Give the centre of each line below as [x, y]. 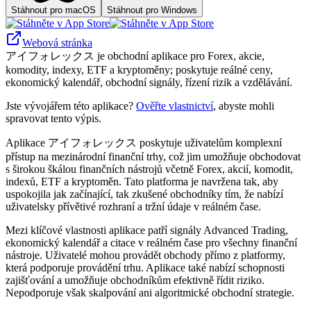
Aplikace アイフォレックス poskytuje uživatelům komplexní [144, 142]
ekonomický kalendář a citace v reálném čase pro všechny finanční [151, 242]
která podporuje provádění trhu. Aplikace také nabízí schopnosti [145, 267]
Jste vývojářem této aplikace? [71, 106]
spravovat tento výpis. [53, 118]
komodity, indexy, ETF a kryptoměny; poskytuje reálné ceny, [139, 69]
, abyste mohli [244, 106]
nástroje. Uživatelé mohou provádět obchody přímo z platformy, [145, 255]
